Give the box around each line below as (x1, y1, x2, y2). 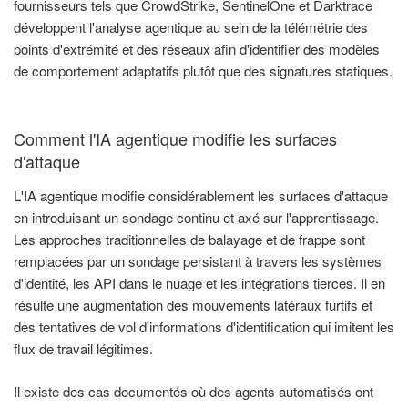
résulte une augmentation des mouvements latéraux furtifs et (14, 295, 372, 315)
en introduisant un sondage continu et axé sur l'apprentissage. (14, 208, 379, 228)
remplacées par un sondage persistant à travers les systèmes (14, 251, 382, 271)
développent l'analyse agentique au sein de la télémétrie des (14, 17, 368, 37)
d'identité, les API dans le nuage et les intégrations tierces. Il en (14, 273, 385, 293)
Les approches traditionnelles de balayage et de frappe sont (14, 229, 365, 250)
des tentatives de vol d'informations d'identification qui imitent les (14, 317, 394, 337)
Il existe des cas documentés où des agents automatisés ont (14, 381, 373, 401)
